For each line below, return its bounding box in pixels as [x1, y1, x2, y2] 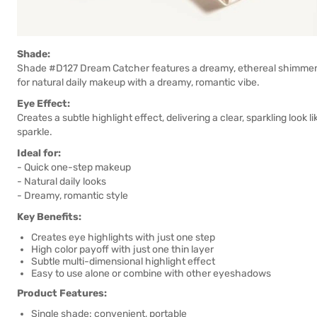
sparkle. [17, 126, 52, 138]
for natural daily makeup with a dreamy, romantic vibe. [17, 76, 260, 88]
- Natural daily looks [17, 175, 106, 188]
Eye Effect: [17, 98, 70, 110]
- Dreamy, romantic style [17, 190, 128, 202]
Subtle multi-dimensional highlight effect [31, 255, 215, 267]
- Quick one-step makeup [17, 161, 131, 173]
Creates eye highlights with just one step [31, 231, 215, 243]
